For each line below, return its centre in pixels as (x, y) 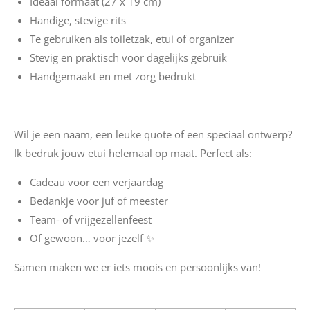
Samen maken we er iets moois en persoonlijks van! (137, 267)
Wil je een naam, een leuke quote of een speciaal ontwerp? (153, 134)
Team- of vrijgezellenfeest (90, 219)
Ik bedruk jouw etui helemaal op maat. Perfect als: (133, 153)
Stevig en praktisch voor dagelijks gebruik (128, 57)
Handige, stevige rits (77, 20)
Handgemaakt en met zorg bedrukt (112, 76)
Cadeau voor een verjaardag (96, 182)
